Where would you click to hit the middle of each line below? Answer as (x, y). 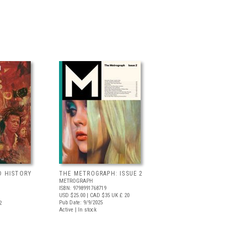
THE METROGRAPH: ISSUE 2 (101, 174)
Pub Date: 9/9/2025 (81, 203)
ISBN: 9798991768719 (83, 188)
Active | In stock (78, 210)
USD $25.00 (72, 195)
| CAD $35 (98, 195)
